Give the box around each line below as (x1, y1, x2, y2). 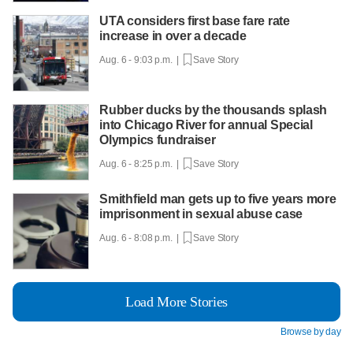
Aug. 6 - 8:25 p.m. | (99, 158, 184, 170)
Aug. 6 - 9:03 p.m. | (99, 54, 184, 66)
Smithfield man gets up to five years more (99, 192, 336, 206)
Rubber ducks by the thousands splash (99, 103, 327, 117)
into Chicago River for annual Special (99, 118, 313, 132)
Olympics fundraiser (99, 133, 216, 147)
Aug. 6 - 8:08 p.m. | (99, 232, 184, 243)
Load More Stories (124, 293, 229, 310)
